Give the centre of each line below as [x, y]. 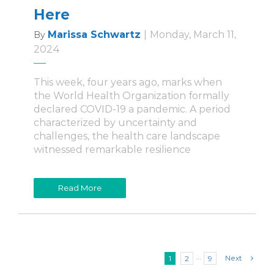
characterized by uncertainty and [115, 123]
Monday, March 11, [193, 35]
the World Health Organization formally [131, 96]
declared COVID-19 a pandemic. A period [132, 109]
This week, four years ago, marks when [128, 83]
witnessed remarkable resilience [112, 150]
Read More [80, 188]
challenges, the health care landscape [127, 136]
